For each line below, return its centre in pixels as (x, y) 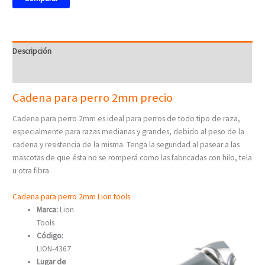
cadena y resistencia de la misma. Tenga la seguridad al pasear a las (126, 145)
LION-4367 (54, 249)
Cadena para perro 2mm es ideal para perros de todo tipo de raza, (127, 119)
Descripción (32, 51)
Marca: (48, 210)
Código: (50, 236)
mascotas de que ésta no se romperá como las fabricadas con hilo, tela (132, 158)
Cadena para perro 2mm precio (93, 98)
